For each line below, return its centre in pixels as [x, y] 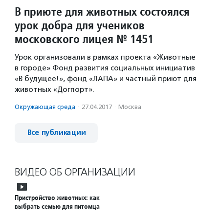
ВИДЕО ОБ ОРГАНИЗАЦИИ [75, 172]
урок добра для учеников [80, 25]
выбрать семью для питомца [57, 206]
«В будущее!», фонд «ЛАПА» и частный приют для [106, 79]
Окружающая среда [45, 107]
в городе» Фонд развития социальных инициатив [105, 68]
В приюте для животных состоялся [102, 11]
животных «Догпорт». [55, 89]
